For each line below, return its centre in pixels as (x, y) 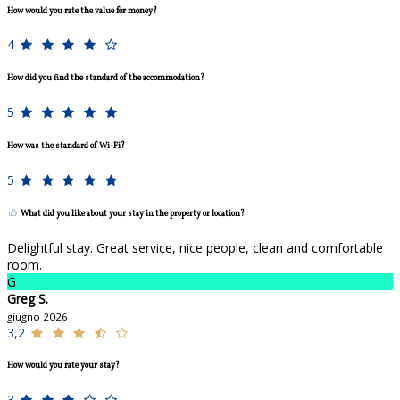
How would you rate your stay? (63, 366)
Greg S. (28, 298)
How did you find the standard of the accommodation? (106, 79)
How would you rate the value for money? (82, 11)
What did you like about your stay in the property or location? (132, 213)
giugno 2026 (37, 316)
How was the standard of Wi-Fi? (66, 146)
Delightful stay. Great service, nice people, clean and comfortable (195, 247)
